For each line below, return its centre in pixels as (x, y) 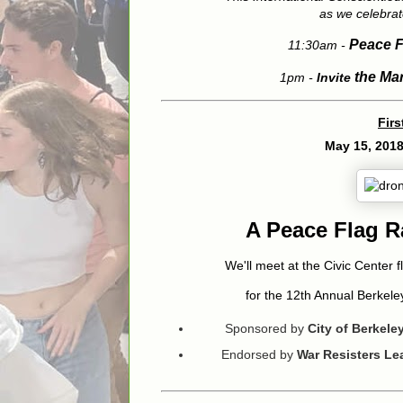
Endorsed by (259, 355)
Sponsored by (266, 328)
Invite (334, 78)
